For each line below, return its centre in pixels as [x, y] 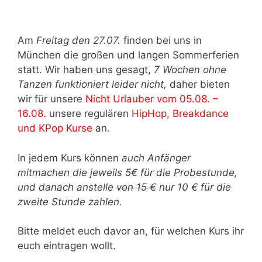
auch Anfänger [155, 158]
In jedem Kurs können [68, 158]
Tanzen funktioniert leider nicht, [92, 85]
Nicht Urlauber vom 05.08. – [152, 99]
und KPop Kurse [55, 128]
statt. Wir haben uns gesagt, [86, 70]
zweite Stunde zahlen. [70, 201]
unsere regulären [89, 114]
